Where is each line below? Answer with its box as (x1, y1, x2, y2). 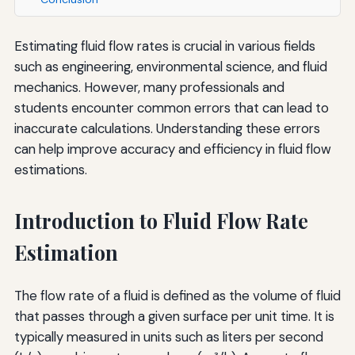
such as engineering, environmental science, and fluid (13, 57, 327, 75)
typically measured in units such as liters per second (13, 327, 323, 345)
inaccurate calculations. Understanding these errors (13, 119, 320, 137)
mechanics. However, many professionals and (13, 78, 284, 96)
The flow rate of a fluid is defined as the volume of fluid (13, 286, 341, 304)
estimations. (13, 160, 87, 178)
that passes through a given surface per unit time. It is (13, 307, 334, 325)
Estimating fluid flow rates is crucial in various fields (13, 36, 315, 55)
